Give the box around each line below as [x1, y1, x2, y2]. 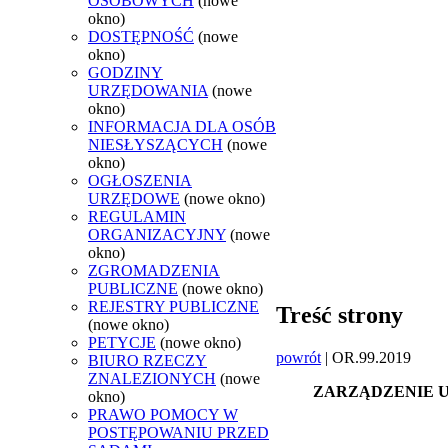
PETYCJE [88, 333, 156, 351]
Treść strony [276, 302, 403, 329]
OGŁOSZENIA [88, 171, 192, 189]
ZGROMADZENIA [88, 261, 220, 279]
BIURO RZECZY [88, 351, 207, 369]
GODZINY [88, 63, 163, 81]
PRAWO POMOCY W [88, 405, 238, 423]
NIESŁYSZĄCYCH [88, 135, 223, 153]
